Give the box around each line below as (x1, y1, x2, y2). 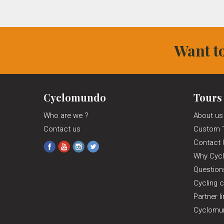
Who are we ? (43, 110, 88, 120)
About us (193, 110, 223, 120)
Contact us (43, 124, 80, 133)
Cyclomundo (43, 90, 106, 104)
